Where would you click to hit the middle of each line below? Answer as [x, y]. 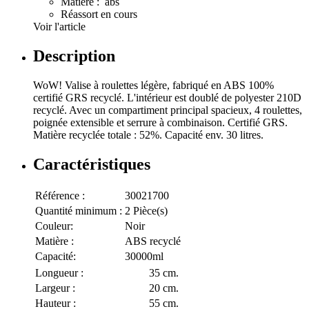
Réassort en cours [99, 14]
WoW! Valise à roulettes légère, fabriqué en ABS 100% [153, 85]
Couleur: [54, 226]
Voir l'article [59, 26]
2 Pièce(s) [146, 210]
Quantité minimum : [79, 210]
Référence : [60, 195]
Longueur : [59, 272]
